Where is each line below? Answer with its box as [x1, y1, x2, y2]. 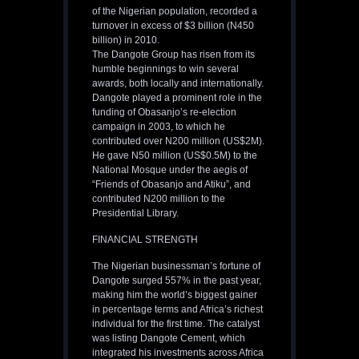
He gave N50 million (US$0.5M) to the [92, 150, 257, 162]
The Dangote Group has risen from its [92, 49, 255, 61]
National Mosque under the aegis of [92, 164, 248, 176]
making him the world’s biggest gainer [92, 289, 257, 301]
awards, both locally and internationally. [92, 78, 264, 90]
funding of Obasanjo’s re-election [92, 107, 236, 119]
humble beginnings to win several [92, 63, 239, 75]
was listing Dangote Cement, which [92, 333, 245, 345]
